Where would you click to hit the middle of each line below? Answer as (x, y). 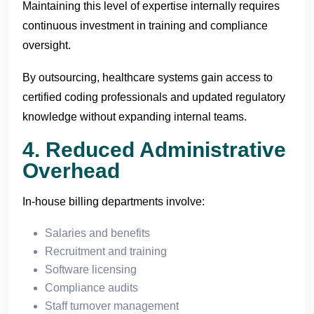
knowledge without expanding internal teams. (135, 116)
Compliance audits (91, 287)
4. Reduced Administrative (154, 149)
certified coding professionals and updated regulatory (154, 97)
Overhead (71, 170)
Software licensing (91, 269)
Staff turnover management (112, 306)
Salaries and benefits (97, 233)
